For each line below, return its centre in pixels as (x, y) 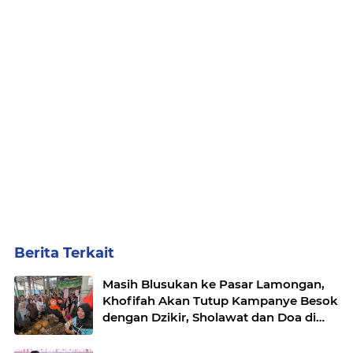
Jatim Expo (136, 334)
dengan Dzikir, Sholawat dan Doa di (209, 318)
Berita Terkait (64, 253)
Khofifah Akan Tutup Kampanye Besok (220, 301)
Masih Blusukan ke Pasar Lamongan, (214, 284)
